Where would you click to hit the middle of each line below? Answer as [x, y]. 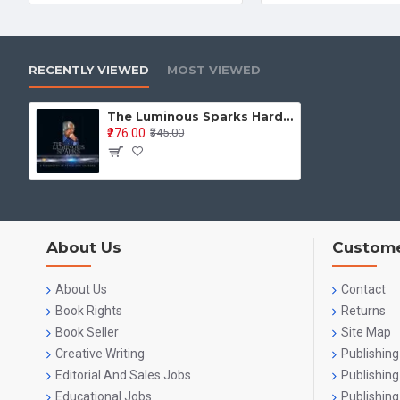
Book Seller [87, 332]
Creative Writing [100, 354]
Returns [363, 311]
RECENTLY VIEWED [89, 69]
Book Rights [89, 311]
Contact [363, 289]
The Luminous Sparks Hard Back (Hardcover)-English [288, 116]
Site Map [366, 332]
